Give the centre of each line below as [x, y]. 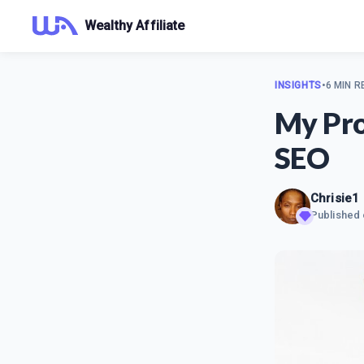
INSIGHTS [298, 85]
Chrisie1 [335, 198]
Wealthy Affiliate [135, 26]
